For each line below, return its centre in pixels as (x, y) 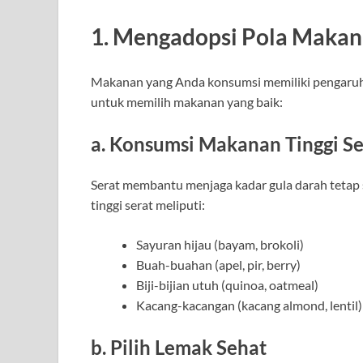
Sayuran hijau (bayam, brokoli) (220, 244)
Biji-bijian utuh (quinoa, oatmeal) (227, 284)
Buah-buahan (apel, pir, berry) (218, 264)
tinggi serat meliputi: (148, 204)
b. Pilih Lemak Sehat (179, 347)
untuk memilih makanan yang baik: (187, 101)
